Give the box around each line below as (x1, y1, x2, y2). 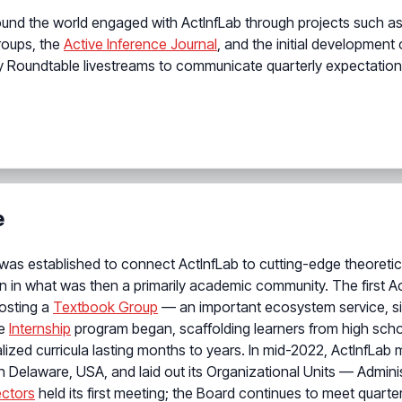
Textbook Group (53, 298, 158, 317)
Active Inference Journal (64, 35, 217, 54)
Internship (9, 319, 71, 338)
